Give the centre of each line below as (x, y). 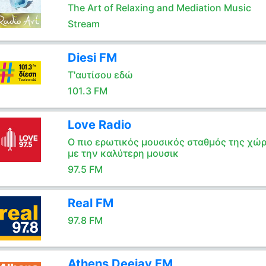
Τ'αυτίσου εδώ (100, 75)
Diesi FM (92, 58)
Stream (83, 24)
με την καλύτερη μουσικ (123, 153)
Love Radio (99, 125)
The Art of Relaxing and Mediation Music (159, 8)
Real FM (90, 203)
